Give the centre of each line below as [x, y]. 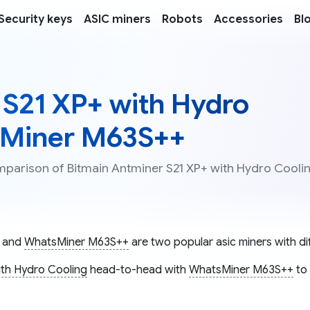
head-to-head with [138, 270]
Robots [182, 19]
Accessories [248, 19]
